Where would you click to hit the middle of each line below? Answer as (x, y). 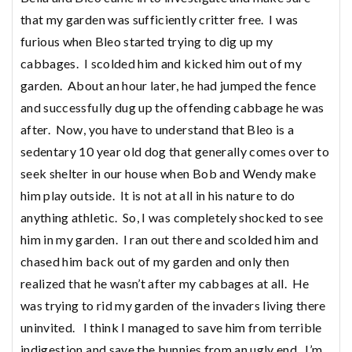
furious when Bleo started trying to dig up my (147, 41)
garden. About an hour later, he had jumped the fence (169, 85)
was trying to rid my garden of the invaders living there (173, 305)
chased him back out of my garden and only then (155, 261)
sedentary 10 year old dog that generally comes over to (175, 151)
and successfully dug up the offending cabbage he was (172, 107)
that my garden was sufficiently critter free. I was (159, 19)
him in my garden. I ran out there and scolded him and (169, 239)
